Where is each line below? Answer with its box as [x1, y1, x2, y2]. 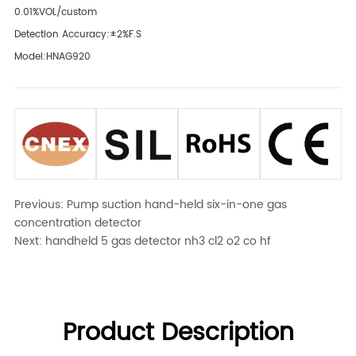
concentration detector [14, 214, 142, 233]
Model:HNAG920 [14, 49, 91, 65]
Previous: [14, 195, 68, 215]
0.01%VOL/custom [14, 5, 98, 21]
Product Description [62, 314, 294, 354]
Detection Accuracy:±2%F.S [14, 27, 142, 43]
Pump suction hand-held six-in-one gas [67, 195, 288, 215]
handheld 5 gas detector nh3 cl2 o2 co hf [45, 232, 272, 251]
